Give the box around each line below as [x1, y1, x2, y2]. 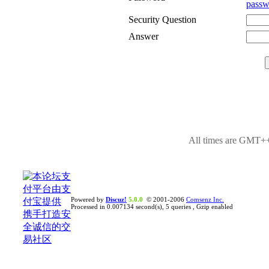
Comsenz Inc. [186, 196, 224, 203]
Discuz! [106, 196, 127, 203]
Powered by [71, 196, 106, 203]
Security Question [128, 14, 196, 25]
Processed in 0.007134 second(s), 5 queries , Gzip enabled [71, 203, 233, 210]
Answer [128, 31, 159, 41]
